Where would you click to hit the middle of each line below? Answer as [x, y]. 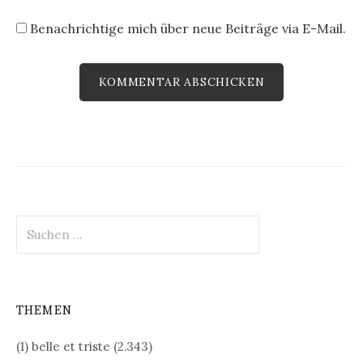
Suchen [37, 223]
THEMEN [44, 311]
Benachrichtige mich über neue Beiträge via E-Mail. [188, 29]
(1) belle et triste [63, 347]
